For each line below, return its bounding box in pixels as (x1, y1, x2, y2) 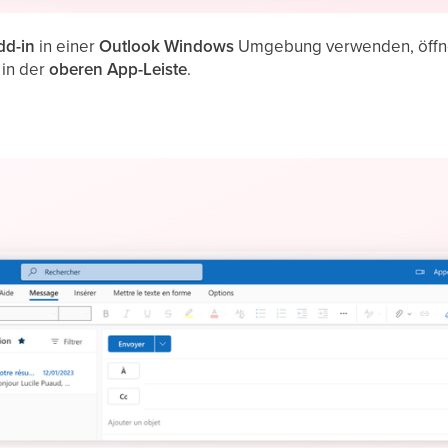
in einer (35, 34, 100, 59)
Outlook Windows (99, 34, 235, 59)
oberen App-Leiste (49, 57, 188, 82)
